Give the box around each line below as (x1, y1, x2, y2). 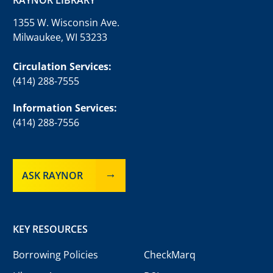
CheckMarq (143, 247, 196, 261)
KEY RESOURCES (12, 222, 88, 236)
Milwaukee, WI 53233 (12, 30, 107, 44)
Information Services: (12, 101, 117, 115)
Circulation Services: (12, 59, 112, 73)
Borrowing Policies (12, 247, 98, 261)
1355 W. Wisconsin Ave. (12, 15, 119, 29)
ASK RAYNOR (21, 168, 83, 182)
